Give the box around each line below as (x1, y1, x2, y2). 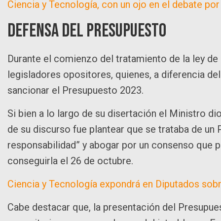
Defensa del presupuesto (7, 19, 166, 42)
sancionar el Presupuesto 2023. (7, 84, 144, 96)
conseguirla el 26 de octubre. (7, 154, 133, 167)
